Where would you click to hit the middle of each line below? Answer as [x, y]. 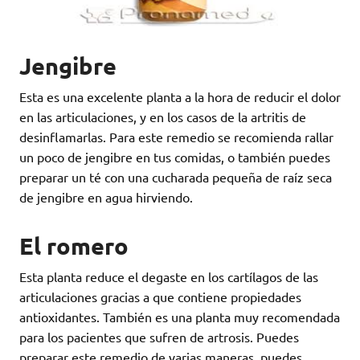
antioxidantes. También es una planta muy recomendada [180, 317]
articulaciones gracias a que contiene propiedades [160, 297]
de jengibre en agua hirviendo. [106, 196]
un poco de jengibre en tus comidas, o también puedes [175, 156]
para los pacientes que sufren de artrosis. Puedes [159, 337]
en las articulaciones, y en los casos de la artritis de [163, 116]
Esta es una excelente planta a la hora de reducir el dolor [180, 96]
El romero [74, 246]
